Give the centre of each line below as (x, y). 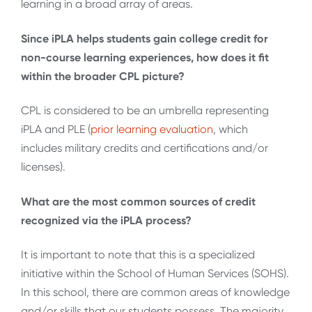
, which (231, 130)
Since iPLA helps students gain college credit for (145, 38)
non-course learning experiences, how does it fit (145, 57)
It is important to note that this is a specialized (138, 255)
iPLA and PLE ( (56, 130)
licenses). (43, 167)
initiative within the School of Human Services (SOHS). (155, 274)
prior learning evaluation (152, 130)
